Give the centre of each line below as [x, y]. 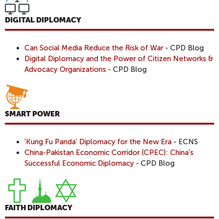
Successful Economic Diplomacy [79, 163]
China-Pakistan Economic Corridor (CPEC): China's [109, 152]
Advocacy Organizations [65, 69]
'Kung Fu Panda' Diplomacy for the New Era [98, 142]
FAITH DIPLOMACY [39, 208]
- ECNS [185, 142]
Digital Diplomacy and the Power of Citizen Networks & [119, 58]
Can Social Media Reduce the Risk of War [94, 48]
